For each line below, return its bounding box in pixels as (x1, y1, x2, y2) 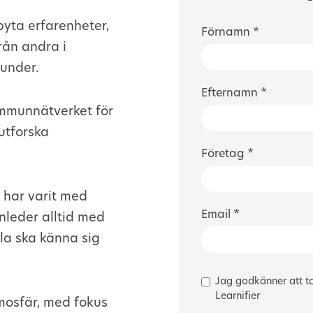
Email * (201, 206, 240, 223)
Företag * (201, 145, 254, 162)
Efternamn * (201, 85, 267, 101)
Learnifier (215, 289, 260, 303)
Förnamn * (201, 24, 259, 41)
